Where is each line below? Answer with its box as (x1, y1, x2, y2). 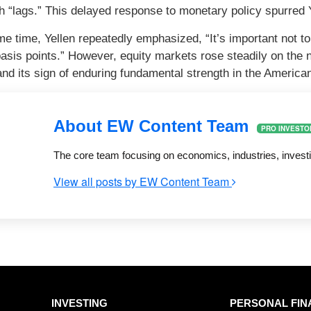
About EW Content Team (53, 117, 253, 136)
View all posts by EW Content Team (53, 174, 232, 190)
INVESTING (51, 296, 108, 309)
